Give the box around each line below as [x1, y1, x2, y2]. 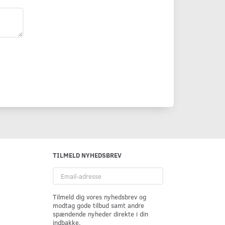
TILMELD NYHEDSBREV [52, 151, 122, 159]
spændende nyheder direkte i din [52, 209, 148, 218]
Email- [52, 167, 70, 175]
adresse [52, 175, 75, 184]
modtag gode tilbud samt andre [52, 201, 144, 209]
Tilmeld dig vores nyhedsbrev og [52, 192, 146, 201]
